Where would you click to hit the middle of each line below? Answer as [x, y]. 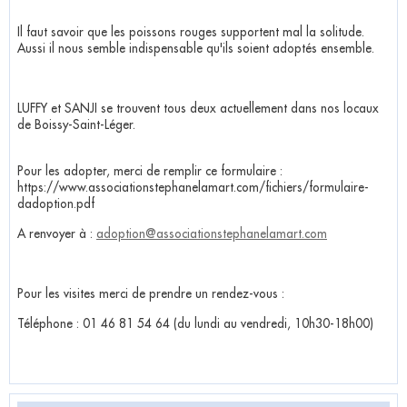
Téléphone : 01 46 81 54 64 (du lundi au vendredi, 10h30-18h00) [195, 324]
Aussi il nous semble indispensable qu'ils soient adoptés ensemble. [196, 49]
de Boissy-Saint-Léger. [76, 125]
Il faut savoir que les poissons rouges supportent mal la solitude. [191, 32]
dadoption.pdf [58, 204]
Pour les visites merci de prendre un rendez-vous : [151, 294]
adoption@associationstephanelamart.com [212, 234]
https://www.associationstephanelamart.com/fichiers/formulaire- [193, 188]
